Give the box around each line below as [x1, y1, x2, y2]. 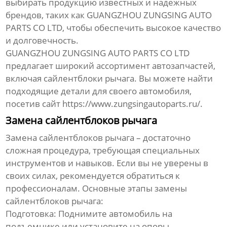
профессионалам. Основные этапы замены [6, 182, 187, 194]
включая [6, 72, 44, 84]
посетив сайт [6, 97, 63, 109]
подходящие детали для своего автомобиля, [6, 85, 192, 97]
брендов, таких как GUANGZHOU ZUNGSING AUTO [6, 9, 212, 21]
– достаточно [134, 131, 191, 143]
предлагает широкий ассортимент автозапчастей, [6, 59, 216, 71]
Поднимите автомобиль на [56, 207, 173, 219]
